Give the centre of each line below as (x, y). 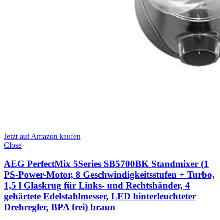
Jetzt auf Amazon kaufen (42, 136)
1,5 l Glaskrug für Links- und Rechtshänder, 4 (97, 186)
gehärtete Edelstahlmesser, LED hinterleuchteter (100, 196)
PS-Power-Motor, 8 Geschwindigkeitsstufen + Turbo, (109, 175)
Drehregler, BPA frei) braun (60, 207)
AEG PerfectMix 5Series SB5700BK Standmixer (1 (106, 164)
